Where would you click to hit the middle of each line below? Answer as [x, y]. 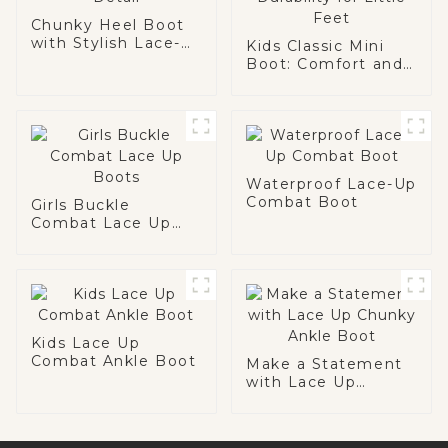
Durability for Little [326, 81]
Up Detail [70, 60]
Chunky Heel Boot [107, 24]
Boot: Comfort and [324, 63]
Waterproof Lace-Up [331, 183]
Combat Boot [302, 201]
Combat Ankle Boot [113, 360]
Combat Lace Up [101, 222]
